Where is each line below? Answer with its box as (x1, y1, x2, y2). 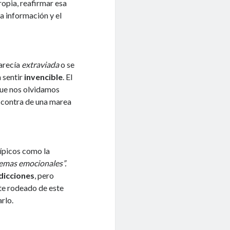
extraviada (22, 59, 60, 69)
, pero (34, 170, 54, 180)
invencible (24, 71, 63, 82)
